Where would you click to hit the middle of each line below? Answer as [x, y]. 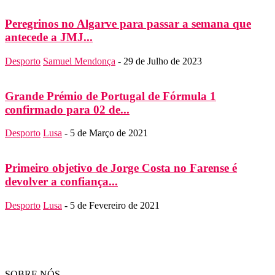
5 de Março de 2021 [109, 133]
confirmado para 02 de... [67, 109]
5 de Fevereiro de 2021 [115, 205]
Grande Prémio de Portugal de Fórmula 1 [110, 96]
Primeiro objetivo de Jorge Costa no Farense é [121, 168]
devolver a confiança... [61, 181]
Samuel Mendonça [79, 61]
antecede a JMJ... [49, 37]
